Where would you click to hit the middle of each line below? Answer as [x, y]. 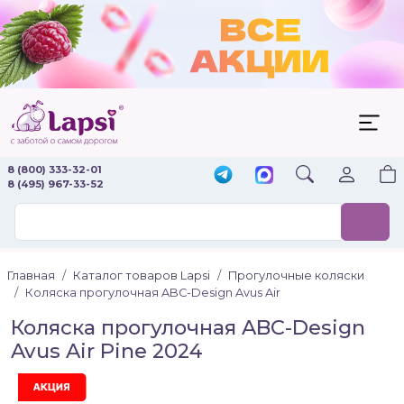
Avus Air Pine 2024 [107, 351]
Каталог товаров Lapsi [142, 275]
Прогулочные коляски [296, 275]
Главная [31, 275]
